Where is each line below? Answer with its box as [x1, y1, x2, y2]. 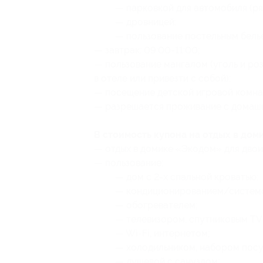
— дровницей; [115, 16, 177, 28]
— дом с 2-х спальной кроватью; [115, 171, 259, 183]
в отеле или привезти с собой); [94, 73, 231, 84]
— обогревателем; [115, 200, 198, 211]
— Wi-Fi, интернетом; [115, 228, 210, 239]
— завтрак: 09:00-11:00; [94, 45, 200, 56]
